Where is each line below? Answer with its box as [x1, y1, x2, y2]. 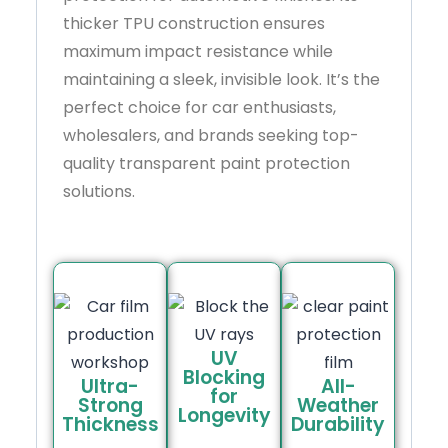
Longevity [177, 401, 271, 429]
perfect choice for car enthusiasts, [63, 95, 336, 119]
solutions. [63, 179, 135, 203]
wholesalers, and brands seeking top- [63, 123, 359, 147]
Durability [291, 410, 385, 438]
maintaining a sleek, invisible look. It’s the [63, 67, 380, 91]
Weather [297, 391, 379, 419]
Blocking [183, 363, 265, 391]
